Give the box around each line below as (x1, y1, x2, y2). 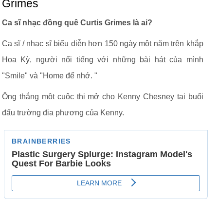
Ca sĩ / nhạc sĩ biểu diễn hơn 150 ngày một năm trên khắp (2, 39, 203, 48)
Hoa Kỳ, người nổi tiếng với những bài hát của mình (2, 55, 203, 64)
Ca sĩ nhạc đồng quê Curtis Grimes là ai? (2, 18, 152, 27)
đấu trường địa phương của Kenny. (2, 109, 124, 117)
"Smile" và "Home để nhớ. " (2, 72, 97, 80)
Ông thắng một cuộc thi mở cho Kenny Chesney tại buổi (2, 92, 203, 101)
